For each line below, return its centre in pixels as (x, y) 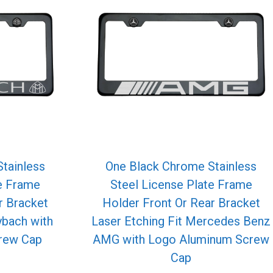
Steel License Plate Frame (181, 185)
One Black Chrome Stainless (181, 167)
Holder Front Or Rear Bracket (181, 203)
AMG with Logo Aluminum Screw (181, 240)
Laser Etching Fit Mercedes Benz (181, 222)
